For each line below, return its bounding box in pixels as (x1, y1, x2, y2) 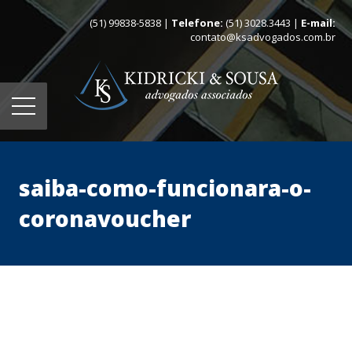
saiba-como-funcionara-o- (19, 173, 312, 203)
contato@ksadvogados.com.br (190, 30, 335, 44)
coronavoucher (19, 203, 192, 233)
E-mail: (301, 16, 335, 30)
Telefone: (171, 16, 225, 30)
